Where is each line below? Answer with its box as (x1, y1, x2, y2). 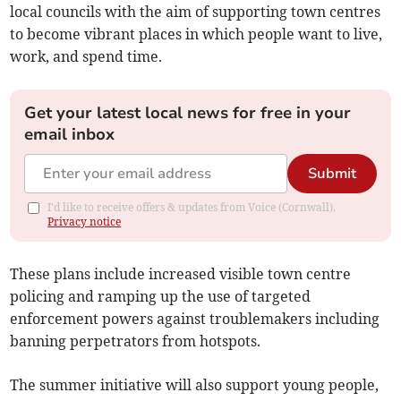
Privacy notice (47, 215, 122, 229)
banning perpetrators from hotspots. (10, 332, 261, 351)
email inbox (24, 124, 115, 146)
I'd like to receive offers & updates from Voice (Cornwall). (47, 200, 337, 215)
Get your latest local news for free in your (24, 102, 352, 124)
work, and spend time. (10, 47, 163, 66)
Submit (307, 164, 356, 184)
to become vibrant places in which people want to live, (10, 25, 383, 44)
